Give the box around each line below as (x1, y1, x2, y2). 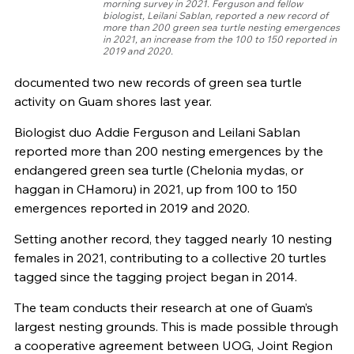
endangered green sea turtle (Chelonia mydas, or (13, 162, 303, 179)
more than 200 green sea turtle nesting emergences (103, 21, 341, 34)
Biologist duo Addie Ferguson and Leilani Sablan (13, 124, 300, 141)
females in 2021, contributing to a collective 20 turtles (13, 250, 326, 266)
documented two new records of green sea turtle (13, 74, 302, 91)
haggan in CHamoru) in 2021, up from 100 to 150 (13, 181, 297, 198)
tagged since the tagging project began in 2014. (13, 269, 297, 285)
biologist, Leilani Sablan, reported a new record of (103, 9, 329, 22)
